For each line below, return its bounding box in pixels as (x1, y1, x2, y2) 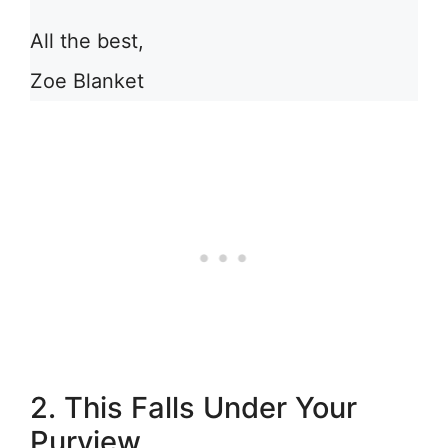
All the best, (30, 29, 144, 53)
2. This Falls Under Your (30, 390, 357, 425)
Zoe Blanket (30, 69, 144, 93)
